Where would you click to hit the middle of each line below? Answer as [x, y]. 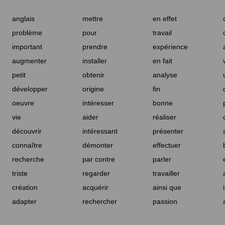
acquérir [95, 188]
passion [165, 202]
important [27, 47]
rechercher [100, 202]
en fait [162, 61]
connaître [27, 145]
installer [95, 61]
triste [20, 174]
